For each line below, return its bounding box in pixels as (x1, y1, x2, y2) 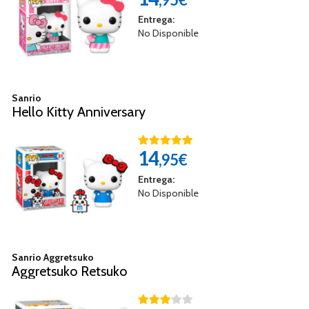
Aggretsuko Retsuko (12, 263, 127, 280)
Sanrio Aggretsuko (12, 251, 94, 264)
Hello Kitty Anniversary (12, 103, 146, 120)
